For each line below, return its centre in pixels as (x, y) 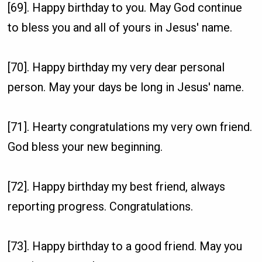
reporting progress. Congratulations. (101, 206)
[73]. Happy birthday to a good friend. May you (125, 246)
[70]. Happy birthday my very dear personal (116, 67)
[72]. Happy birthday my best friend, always (117, 186)
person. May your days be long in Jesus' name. (126, 87)
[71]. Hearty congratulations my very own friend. (130, 127)
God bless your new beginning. (85, 146)
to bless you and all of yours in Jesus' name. (120, 27)
